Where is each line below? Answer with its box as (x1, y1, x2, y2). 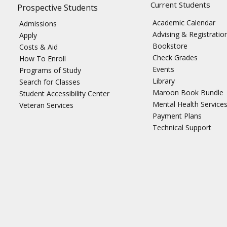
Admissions (19, 19, 57, 29)
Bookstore (152, 41, 187, 51)
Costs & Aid (19, 42, 58, 52)
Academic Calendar (152, 18, 215, 28)
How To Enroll (19, 54, 66, 64)
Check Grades (152, 53, 198, 63)
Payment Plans (152, 111, 202, 121)
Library (152, 76, 175, 86)
